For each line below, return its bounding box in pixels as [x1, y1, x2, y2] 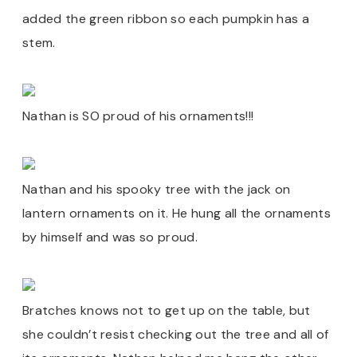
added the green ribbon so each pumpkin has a [22, 10, 310, 27]
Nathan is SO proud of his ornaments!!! [22, 108, 254, 124]
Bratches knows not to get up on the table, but [22, 302, 311, 319]
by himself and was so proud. [22, 229, 198, 245]
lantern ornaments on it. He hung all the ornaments [22, 205, 331, 222]
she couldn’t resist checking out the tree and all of [22, 326, 329, 343]
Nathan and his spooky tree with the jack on [22, 181, 291, 198]
